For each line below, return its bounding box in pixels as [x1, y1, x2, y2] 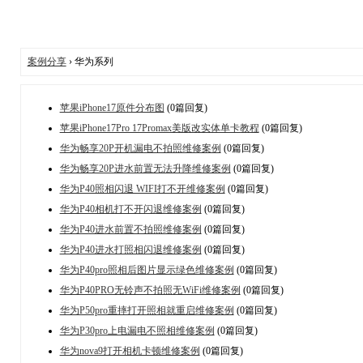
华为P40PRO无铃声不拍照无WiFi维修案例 [59, 284, 241, 296]
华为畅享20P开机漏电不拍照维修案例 [59, 142, 221, 154]
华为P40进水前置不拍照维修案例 [59, 223, 202, 235]
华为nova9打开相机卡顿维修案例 [59, 344, 200, 357]
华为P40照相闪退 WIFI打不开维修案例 [59, 182, 225, 194]
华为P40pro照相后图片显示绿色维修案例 [59, 263, 234, 275]
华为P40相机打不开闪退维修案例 [59, 203, 202, 215]
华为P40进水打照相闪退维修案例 [59, 243, 202, 255]
